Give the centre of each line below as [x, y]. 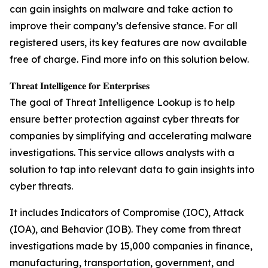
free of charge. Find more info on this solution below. [129, 59]
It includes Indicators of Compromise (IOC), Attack [127, 212]
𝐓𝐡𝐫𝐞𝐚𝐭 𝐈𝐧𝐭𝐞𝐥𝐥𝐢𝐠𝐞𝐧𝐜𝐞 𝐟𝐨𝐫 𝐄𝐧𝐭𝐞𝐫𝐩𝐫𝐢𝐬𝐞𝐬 [80, 86]
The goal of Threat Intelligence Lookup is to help [122, 102]
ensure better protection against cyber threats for [124, 119]
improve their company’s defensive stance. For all [124, 26]
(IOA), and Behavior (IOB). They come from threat [125, 229]
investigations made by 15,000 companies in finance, [131, 246]
